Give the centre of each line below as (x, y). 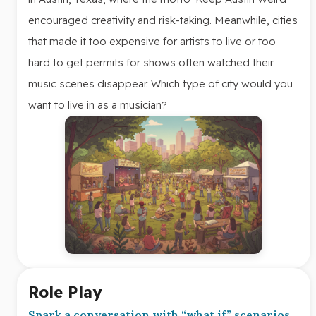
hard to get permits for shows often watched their (151, 62)
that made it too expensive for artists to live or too (152, 41)
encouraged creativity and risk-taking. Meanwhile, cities (163, 20)
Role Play (65, 292)
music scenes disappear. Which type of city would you (160, 83)
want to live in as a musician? (98, 104)
